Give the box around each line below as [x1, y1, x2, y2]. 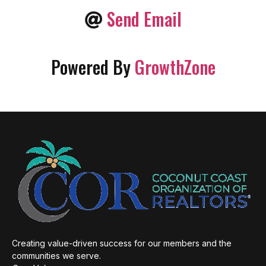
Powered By [50, 53, 135, 80]
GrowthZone [134, 53, 216, 80]
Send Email [106, 5, 182, 32]
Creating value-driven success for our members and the [12, 237, 232, 248]
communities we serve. [12, 250, 101, 261]
